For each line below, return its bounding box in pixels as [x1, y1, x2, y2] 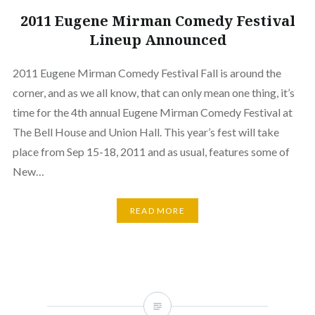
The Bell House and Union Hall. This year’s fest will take [12, 124, 279, 139]
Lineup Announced [89, 30, 226, 49]
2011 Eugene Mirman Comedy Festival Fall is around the [12, 65, 281, 79]
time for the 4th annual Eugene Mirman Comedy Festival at [12, 105, 292, 119]
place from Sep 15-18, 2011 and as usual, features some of [12, 144, 290, 158]
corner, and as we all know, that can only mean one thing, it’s [12, 85, 295, 99]
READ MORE [130, 205, 185, 216]
